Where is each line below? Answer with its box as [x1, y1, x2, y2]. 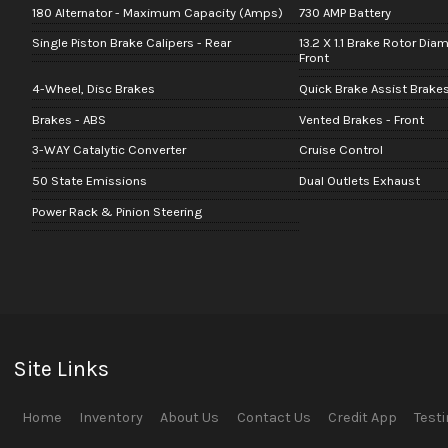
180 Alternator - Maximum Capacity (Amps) [31, 4, 283, 20]
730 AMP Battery [298, 4, 391, 20]
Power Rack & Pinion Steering [31, 203, 202, 219]
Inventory [78, 409, 143, 427]
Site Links [14, 355, 110, 381]
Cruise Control [298, 142, 383, 158]
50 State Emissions [31, 173, 147, 189]
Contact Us [236, 409, 311, 427]
